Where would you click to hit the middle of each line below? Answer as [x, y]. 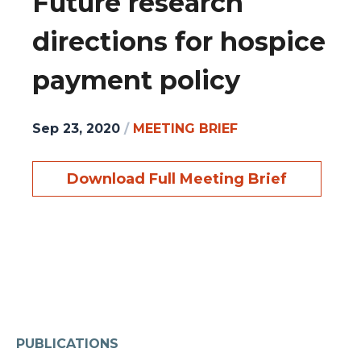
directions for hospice [179, 42]
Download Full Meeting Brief [177, 178]
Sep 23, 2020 [76, 128]
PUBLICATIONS [67, 343]
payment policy [136, 81]
